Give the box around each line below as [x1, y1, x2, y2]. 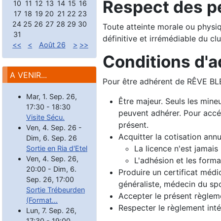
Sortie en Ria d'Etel [26, 144, 87, 152]
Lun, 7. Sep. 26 [26, 206, 74, 215]
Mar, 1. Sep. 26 [26, 92, 75, 101]
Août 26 [38, 40, 66, 49]
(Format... [26, 195, 58, 204]
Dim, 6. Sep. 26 [26, 133, 77, 142]
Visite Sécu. [26, 112, 65, 121]
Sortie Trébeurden [26, 185, 85, 194]
